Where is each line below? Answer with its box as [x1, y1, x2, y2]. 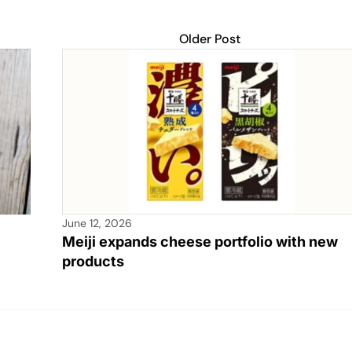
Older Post [178, 31, 240, 48]
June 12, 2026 [62, 216, 132, 231]
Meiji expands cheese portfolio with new [62, 233, 338, 251]
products [62, 253, 124, 270]
